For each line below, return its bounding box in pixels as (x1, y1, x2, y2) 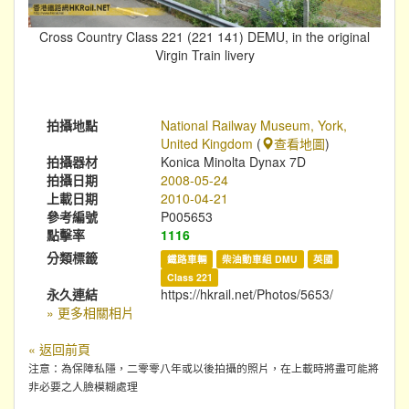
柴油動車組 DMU (222, 252, 299, 267)
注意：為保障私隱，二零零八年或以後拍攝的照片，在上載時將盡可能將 (28, 360, 379, 376)
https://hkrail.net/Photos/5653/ (161, 285, 334, 304)
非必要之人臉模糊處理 (28, 378, 138, 394)
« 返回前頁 (28, 340, 90, 359)
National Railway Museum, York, (161, 116, 348, 135)
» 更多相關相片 (47, 303, 134, 322)
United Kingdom (161, 134, 254, 153)
